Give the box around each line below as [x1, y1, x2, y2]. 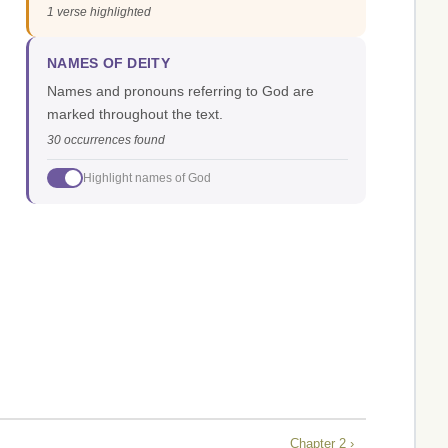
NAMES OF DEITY [47, 56, 170, 72]
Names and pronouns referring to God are [47, 83, 314, 100]
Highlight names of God [83, 170, 211, 185]
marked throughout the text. [47, 106, 223, 123]
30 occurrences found [47, 134, 165, 147]
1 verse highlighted [47, 6, 151, 19]
